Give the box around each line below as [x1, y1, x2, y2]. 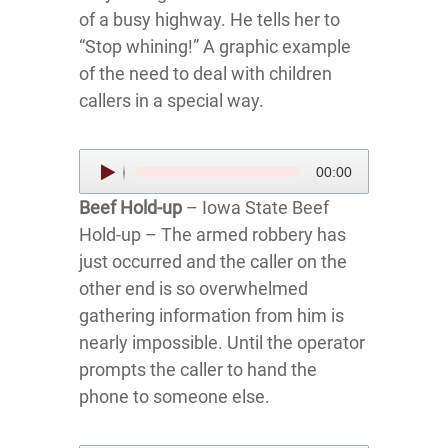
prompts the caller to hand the [79, 359, 317, 380]
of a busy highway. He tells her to [79, 9, 340, 30]
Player [78, 178, 128, 199]
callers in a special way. [79, 90, 264, 111]
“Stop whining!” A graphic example [79, 36, 351, 57]
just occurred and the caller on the [79, 251, 347, 272]
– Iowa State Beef [182, 197, 329, 218]
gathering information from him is [79, 305, 344, 326]
